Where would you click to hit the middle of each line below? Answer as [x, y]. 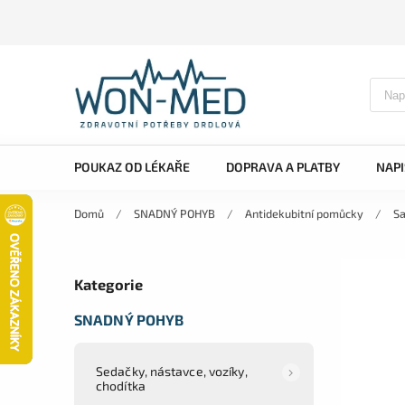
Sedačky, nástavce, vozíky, [172, 371]
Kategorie [108, 285]
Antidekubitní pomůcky [304, 213]
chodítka [121, 385]
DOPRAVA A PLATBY [283, 167]
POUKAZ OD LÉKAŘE [132, 167]
